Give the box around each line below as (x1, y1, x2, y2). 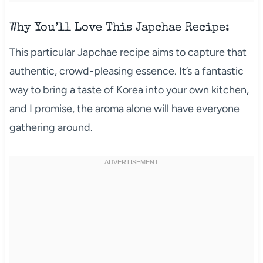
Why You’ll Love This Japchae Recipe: (9, 22, 230, 34)
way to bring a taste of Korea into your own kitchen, (9, 83, 249, 96)
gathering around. (9, 120, 93, 134)
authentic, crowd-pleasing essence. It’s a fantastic (9, 64, 244, 77)
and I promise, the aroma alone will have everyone (9, 102, 240, 115)
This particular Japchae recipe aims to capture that (9, 45, 247, 59)
